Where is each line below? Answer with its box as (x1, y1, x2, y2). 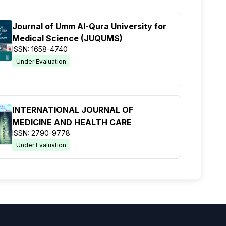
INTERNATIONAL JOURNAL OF (12, 105, 133, 116)
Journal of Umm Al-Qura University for (12, 21, 166, 32)
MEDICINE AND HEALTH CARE (12, 117, 132, 128)
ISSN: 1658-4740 (12, 45, 68, 54)
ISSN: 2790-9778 (12, 129, 70, 138)
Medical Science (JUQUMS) (12, 33, 123, 44)
